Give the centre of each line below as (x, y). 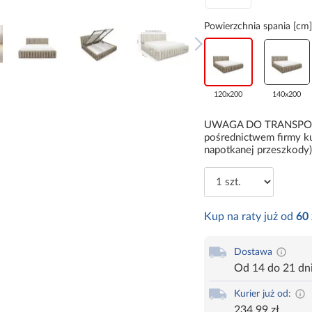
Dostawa (253, 252)
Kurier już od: (262, 294)
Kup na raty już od (250, 217)
